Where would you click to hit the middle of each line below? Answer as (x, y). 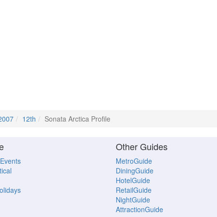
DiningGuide (135, 170)
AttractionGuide (139, 209)
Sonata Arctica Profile (77, 119)
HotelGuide (133, 180)
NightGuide (133, 200)
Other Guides (142, 146)
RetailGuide (134, 190)
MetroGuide (134, 161)
